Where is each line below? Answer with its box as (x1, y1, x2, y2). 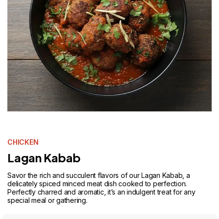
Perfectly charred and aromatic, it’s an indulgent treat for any (7, 188, 196, 196)
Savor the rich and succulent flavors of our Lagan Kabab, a (7, 171, 190, 179)
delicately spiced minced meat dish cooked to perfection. (7, 179, 187, 188)
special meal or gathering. (7, 196, 88, 204)
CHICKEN (7, 138, 39, 146)
